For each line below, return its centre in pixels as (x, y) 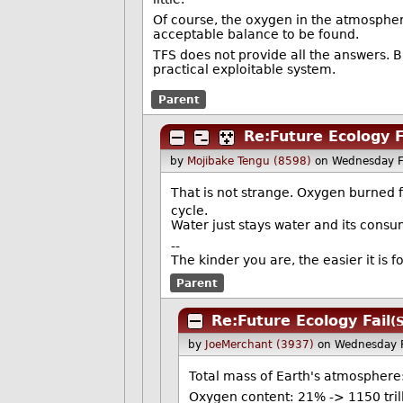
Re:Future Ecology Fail (301, 320)
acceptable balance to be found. (255, 35)
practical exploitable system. (244, 70)
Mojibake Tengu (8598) (249, 161)
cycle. (190, 210)
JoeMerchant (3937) (259, 345)
